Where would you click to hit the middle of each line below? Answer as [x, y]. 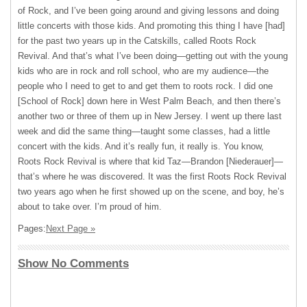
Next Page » [71, 229]
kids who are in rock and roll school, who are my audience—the [143, 71]
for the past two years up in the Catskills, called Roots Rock [137, 41]
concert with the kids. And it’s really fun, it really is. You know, [141, 146]
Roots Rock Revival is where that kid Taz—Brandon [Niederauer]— [150, 161]
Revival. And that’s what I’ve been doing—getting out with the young [153, 56]
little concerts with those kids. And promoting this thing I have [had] [151, 26]
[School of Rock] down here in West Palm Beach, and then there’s [149, 101]
